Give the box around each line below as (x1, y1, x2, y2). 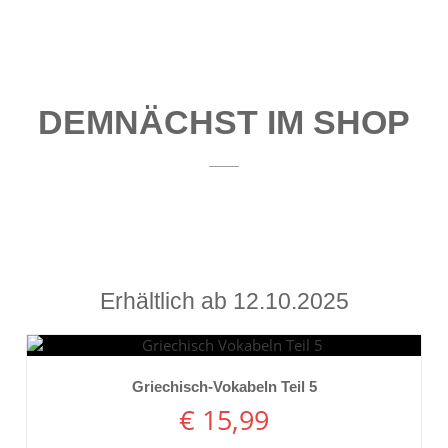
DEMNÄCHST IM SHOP (38, 103, 410, 142)
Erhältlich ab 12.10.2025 (99, 288, 349, 315)
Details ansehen (169, 367, 279, 388)
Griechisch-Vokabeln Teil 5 (131, 377, 317, 395)
